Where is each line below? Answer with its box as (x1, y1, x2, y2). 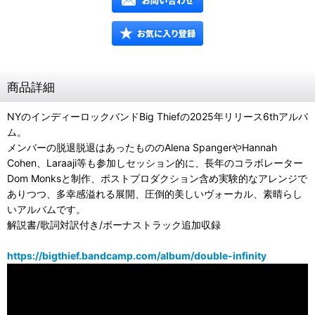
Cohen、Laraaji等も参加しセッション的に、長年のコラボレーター (7, 157, 303, 169)
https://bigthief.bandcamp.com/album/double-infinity (7, 250, 266, 262)
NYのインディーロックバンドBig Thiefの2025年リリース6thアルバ (7, 110, 308, 122)
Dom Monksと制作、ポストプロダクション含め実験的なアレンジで (7, 172, 307, 184)
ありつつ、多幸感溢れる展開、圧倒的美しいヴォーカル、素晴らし (7, 188, 302, 200)
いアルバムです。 (7, 203, 86, 215)
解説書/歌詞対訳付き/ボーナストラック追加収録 (7, 219, 221, 231)
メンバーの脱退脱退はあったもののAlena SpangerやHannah (7, 141, 277, 153)
